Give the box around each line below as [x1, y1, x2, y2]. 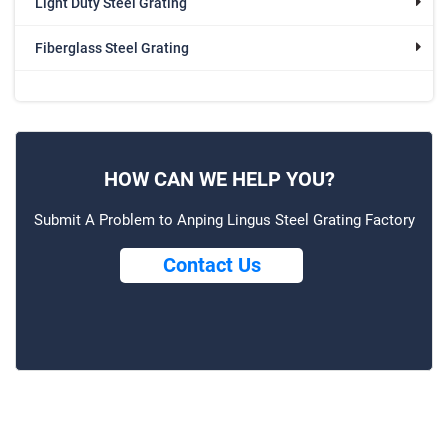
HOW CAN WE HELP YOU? [104, 166, 335, 191]
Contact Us [162, 252, 261, 277]
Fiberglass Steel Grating [35, 39, 189, 56]
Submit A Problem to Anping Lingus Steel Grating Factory [33, 210, 415, 229]
